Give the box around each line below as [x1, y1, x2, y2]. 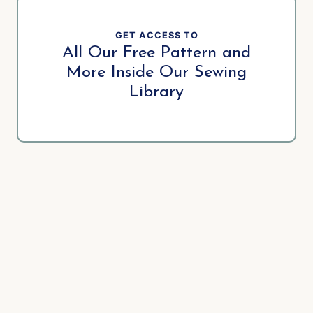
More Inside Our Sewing [66, 64, 247, 81]
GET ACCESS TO [115, 29, 198, 41]
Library [129, 83, 184, 101]
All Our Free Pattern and [62, 44, 251, 61]
